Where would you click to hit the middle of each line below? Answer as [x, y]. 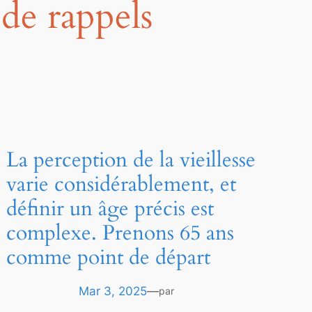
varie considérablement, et [121, 185]
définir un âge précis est [110, 209]
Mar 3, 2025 [112, 291]
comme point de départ [108, 258]
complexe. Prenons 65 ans [120, 234]
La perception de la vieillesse [131, 161]
